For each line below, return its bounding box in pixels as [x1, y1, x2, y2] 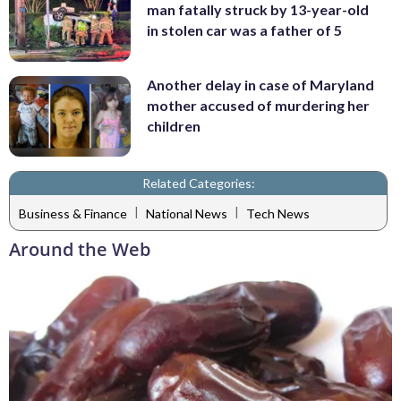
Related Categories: [141, 175, 255, 192]
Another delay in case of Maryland [147, 75, 374, 93]
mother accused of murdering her [147, 96, 370, 114]
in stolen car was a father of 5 [147, 21, 342, 39]
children [147, 116, 200, 134]
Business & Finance [19, 205, 127, 221]
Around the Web [9, 237, 150, 262]
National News [146, 205, 227, 221]
